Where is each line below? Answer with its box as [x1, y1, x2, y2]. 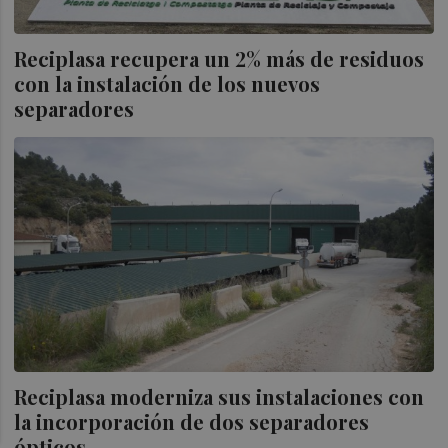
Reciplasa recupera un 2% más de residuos [14, 45, 425, 73]
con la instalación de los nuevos [14, 70, 321, 98]
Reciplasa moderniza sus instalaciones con [14, 383, 425, 411]
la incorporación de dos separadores [14, 408, 370, 436]
